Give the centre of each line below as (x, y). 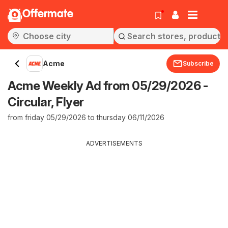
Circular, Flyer (46, 102)
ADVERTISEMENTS (114, 143)
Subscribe (198, 63)
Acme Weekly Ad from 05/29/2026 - (108, 86)
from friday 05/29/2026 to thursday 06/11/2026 (86, 117)
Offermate (48, 14)
